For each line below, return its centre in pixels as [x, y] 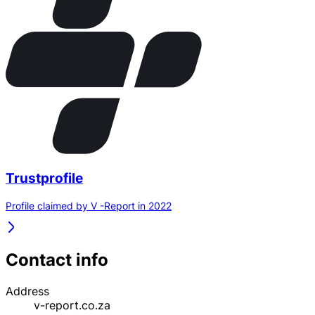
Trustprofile [44, 179]
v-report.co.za [72, 305]
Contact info [57, 259]
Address [27, 291]
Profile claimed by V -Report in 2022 [89, 205]
